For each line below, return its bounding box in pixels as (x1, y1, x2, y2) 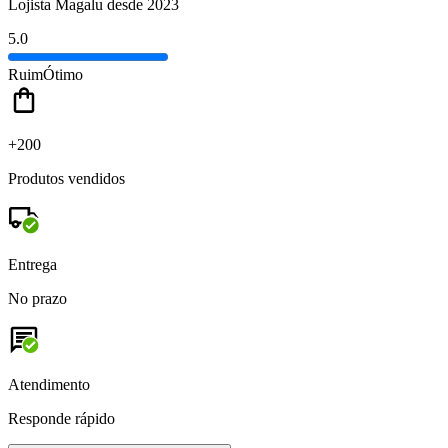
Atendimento (8, 375, 90, 393)
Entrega (8, 255, 57, 273)
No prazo (8, 289, 67, 307)
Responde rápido (8, 409, 115, 427)
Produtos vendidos (8, 169, 125, 187)
